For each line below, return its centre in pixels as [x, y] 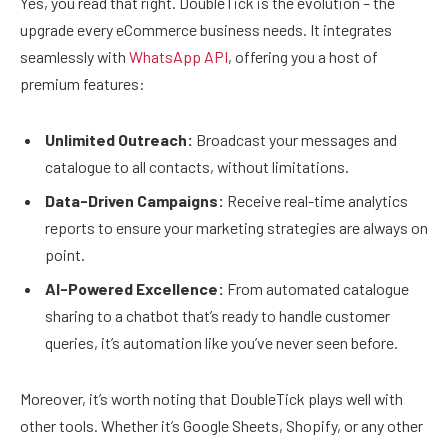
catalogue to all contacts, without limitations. [197, 166]
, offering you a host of [303, 57]
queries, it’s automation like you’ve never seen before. [221, 342]
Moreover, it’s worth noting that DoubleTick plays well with [211, 398]
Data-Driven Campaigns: [134, 200]
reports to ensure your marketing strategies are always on [236, 227]
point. [65, 254]
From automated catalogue [316, 288]
